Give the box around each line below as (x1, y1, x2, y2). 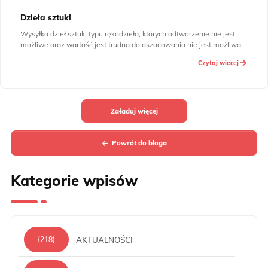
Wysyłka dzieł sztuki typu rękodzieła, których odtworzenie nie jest (20, 29, 235, 38)
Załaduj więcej (110, 106, 158, 115)
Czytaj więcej (198, 59, 239, 67)
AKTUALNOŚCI (76, 234, 133, 245)
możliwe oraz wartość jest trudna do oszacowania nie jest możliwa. (20, 40, 243, 49)
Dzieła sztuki (20, 12, 71, 22)
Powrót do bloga (112, 139, 167, 148)
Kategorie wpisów (11, 172, 138, 190)
